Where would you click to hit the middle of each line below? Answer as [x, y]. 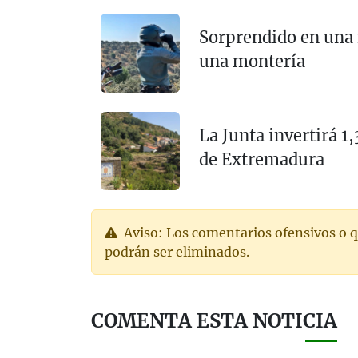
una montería [252, 62]
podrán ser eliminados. [177, 252]
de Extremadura [261, 159]
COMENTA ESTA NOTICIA [214, 321]
